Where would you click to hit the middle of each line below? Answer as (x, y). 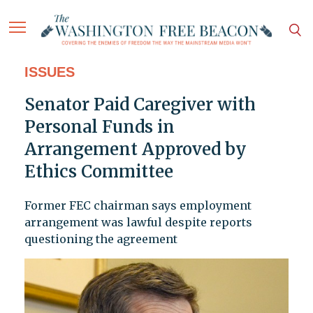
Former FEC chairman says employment (138, 206)
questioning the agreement (101, 239)
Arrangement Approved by (135, 150)
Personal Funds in (99, 127)
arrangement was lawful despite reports (138, 223)
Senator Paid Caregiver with (140, 105)
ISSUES (49, 72)
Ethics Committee (99, 172)
